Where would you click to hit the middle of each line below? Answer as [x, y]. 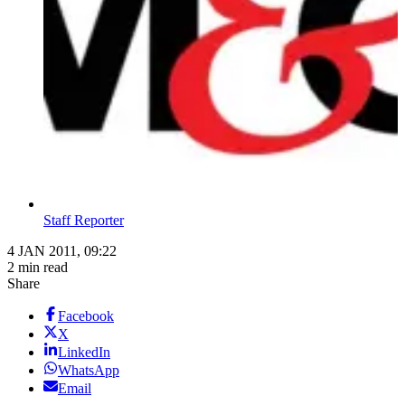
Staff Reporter [84, 221]
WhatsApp [89, 371]
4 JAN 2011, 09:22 [62, 251]
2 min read [38, 268]
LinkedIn [84, 353]
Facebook [86, 316]
